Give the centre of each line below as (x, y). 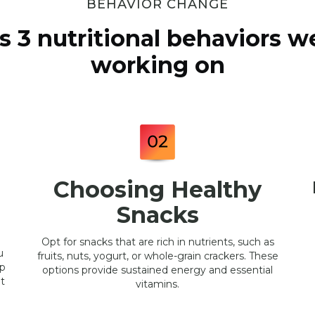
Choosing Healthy (157, 189)
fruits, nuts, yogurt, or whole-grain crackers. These (157, 256)
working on (157, 65)
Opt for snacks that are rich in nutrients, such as (157, 242)
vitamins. (157, 284)
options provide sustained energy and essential (157, 270)
